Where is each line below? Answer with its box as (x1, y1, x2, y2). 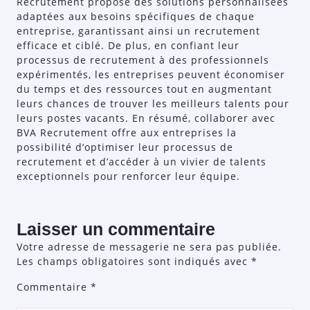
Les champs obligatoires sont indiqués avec (17, 255, 251, 268)
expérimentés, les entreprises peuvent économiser (17, 68, 285, 81)
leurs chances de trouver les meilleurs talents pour (17, 97, 289, 110)
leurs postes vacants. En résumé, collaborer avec (17, 111, 275, 125)
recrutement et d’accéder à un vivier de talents (17, 155, 266, 168)
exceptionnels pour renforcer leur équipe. (17, 170, 240, 183)
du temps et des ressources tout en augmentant (17, 82, 272, 95)
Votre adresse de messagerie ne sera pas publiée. (17, 240, 282, 253)
